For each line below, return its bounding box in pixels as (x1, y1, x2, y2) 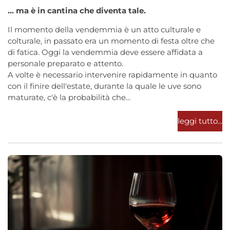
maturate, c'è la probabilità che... (8, 92, 130, 103)
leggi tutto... (178, 116, 222, 126)
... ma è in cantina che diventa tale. (8, 6, 146, 16)
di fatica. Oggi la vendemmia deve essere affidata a (8, 47, 203, 57)
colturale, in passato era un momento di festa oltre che (8, 36, 215, 46)
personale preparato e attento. (8, 59, 123, 69)
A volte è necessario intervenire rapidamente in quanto (8, 70, 217, 80)
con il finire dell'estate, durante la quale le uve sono (8, 81, 201, 91)
